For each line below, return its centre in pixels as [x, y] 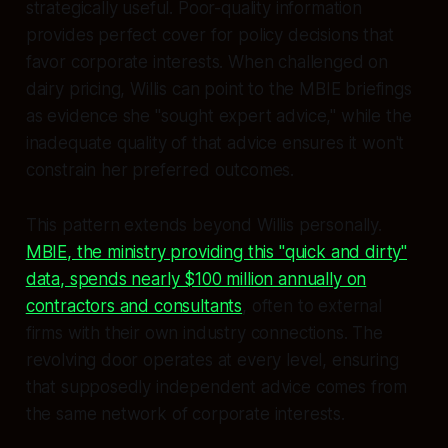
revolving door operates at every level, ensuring [212, 359]
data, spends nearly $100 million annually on [196, 278]
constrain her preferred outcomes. [160, 169]
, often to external [312, 305]
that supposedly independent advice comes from [216, 386]
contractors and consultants [134, 305]
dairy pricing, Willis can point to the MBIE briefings [218, 88]
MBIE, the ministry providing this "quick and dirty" [216, 251]
